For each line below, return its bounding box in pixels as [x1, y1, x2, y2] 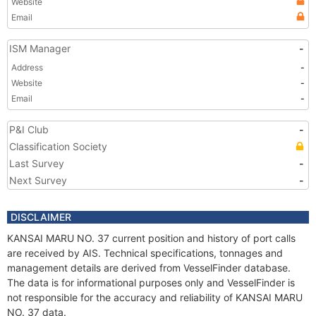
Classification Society [9, 140, 107, 152]
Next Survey [9, 174, 67, 186]
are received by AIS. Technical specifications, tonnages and [7, 247, 283, 259]
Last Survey [9, 157, 64, 169]
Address [11, 62, 43, 73]
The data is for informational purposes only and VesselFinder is [7, 276, 295, 288]
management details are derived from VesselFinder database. [7, 262, 291, 274]
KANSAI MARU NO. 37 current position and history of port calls [7, 232, 296, 244]
